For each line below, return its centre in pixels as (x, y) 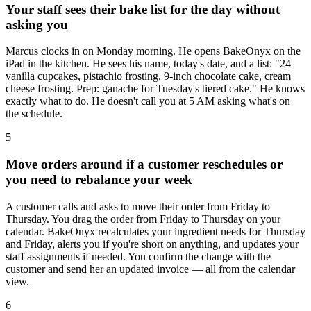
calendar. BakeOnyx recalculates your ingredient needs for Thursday (155, 231)
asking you (37, 24)
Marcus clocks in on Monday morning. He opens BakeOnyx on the (153, 51)
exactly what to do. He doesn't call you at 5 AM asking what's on (148, 101)
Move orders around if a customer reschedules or (144, 165)
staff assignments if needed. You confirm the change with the (138, 256)
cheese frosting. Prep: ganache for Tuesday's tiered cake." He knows (155, 89)
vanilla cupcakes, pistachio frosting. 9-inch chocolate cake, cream (148, 76)
